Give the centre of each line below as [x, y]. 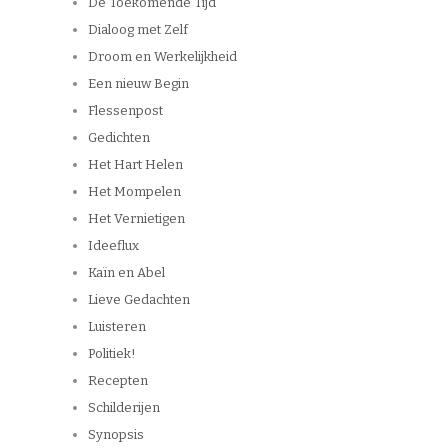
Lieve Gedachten [139, 300]
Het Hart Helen [135, 165]
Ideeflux [113, 246]
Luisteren [117, 327]
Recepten [118, 381]
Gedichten [119, 138]
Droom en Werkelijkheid [162, 57]
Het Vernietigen [136, 219]
